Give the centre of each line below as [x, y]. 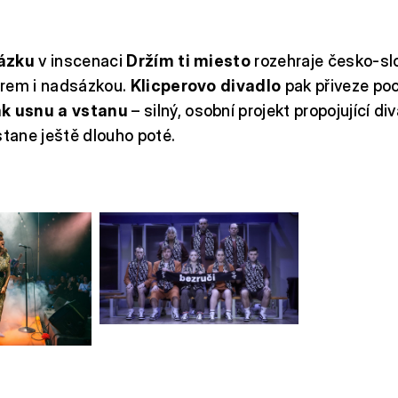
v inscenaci [83, 61]
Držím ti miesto [189, 61]
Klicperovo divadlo [207, 86]
